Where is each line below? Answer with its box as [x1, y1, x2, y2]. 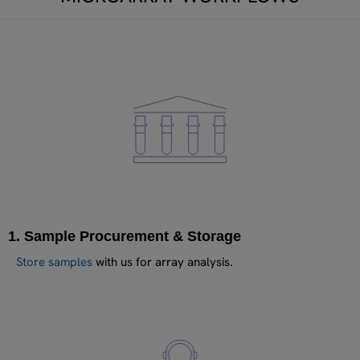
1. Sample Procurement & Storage [8, 227, 241, 244]
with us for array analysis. [92, 253, 233, 270]
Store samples [16, 253, 92, 270]
